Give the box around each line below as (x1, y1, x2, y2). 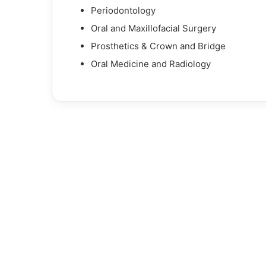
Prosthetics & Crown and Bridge (91, 40, 226, 52)
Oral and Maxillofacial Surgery (91, 22, 216, 34)
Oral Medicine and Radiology (91, 58, 211, 69)
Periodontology (91, 4, 156, 16)
